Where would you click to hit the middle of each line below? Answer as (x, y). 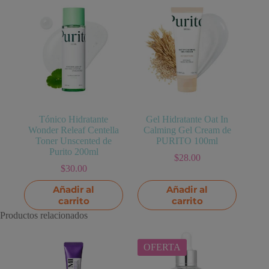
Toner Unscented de (74, 141)
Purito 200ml (74, 152)
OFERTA (162, 247)
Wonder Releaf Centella (74, 130)
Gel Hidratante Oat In (187, 119)
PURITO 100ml (187, 141)
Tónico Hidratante (74, 119)
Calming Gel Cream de (187, 130)
